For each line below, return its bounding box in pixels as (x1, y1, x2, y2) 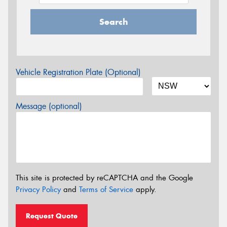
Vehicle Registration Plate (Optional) (16, 66, 141, 78)
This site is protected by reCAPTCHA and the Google (16, 173, 193, 183)
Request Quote (26, 211, 78, 220)
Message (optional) (16, 100, 82, 111)
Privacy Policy (16, 184, 61, 195)
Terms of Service (79, 184, 133, 195)
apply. (133, 184, 157, 195)
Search (99, 16, 128, 27)
